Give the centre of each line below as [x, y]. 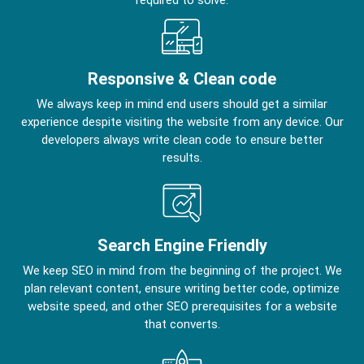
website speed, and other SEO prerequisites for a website [182, 306]
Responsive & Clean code [182, 78]
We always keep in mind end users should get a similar [182, 104]
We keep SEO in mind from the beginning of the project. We [182, 270]
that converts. [182, 324]
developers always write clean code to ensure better [182, 139]
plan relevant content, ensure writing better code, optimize [182, 288]
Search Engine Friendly [182, 245]
